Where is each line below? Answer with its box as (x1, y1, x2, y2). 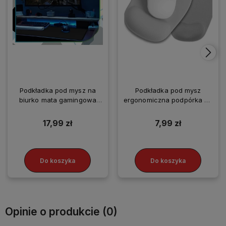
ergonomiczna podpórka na (123, 96, 213, 104)
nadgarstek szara (140, 105, 196, 114)
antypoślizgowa (143, 115, 193, 124)
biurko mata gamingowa (19, 96, 96, 104)
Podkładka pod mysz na (19, 86, 96, 95)
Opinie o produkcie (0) (5, 205, 118, 218)
